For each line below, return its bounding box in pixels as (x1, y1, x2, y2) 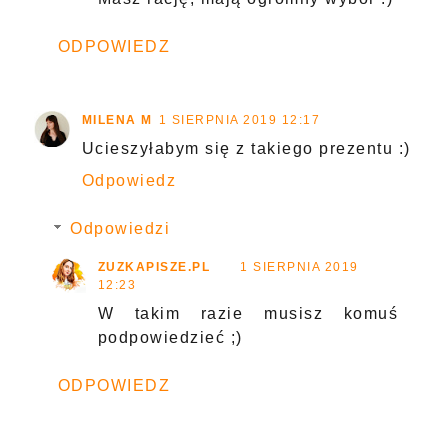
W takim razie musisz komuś (97, 305, 399, 323)
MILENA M (81, 113, 153, 128)
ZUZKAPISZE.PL (97, 260, 211, 275)
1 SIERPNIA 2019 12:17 (158, 113, 321, 128)
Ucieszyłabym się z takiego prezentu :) (81, 140, 411, 158)
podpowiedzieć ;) (97, 329, 243, 347)
